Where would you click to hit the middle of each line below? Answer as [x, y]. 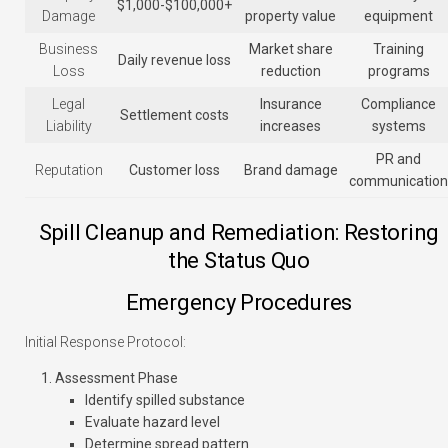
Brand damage [290, 170]
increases [290, 126]
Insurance [290, 104]
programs [398, 71]
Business [68, 49]
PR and [398, 159]
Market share [290, 49]
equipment [398, 16]
